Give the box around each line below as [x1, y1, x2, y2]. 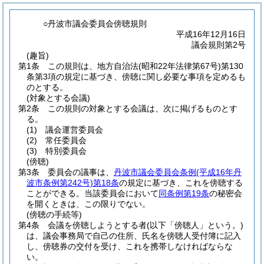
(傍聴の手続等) [27, 210, 82, 219]
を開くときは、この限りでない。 [27, 199, 150, 209]
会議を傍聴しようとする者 [48, 220, 147, 230]
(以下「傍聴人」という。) [147, 220, 243, 230]
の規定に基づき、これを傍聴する [119, 178, 243, 187]
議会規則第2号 [192, 40, 246, 49]
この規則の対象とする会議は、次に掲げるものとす [48, 104, 237, 113]
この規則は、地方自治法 [48, 61, 138, 71]
